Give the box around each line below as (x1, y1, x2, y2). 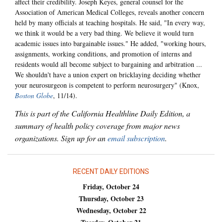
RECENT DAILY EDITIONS (73, 167, 149, 175)
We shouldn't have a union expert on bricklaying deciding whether (15, 70, 201, 80)
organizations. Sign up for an (15, 132, 108, 143)
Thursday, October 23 (78, 193, 144, 204)
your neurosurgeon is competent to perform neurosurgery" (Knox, (15, 80, 199, 90)
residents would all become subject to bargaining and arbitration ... (15, 59, 202, 69)
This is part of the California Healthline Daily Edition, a (15, 108, 190, 118)
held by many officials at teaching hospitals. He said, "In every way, (15, 18, 205, 28)
